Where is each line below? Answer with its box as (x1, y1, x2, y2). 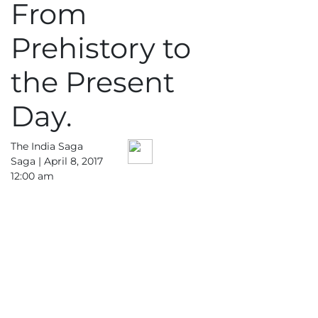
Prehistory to (11, 31, 191, 66)
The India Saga (11, 140, 83, 153)
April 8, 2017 (44, 155, 103, 168)
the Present (11, 65, 175, 100)
